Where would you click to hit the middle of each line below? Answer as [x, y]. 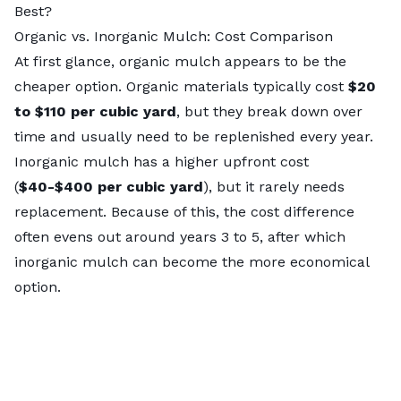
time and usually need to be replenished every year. [194, 137]
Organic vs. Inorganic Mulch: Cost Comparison [174, 37]
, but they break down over [269, 112]
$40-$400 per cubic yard [111, 187]
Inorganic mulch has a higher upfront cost [162, 162]
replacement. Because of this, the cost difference [184, 212]
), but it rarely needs [274, 187]
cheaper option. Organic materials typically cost [181, 87]
